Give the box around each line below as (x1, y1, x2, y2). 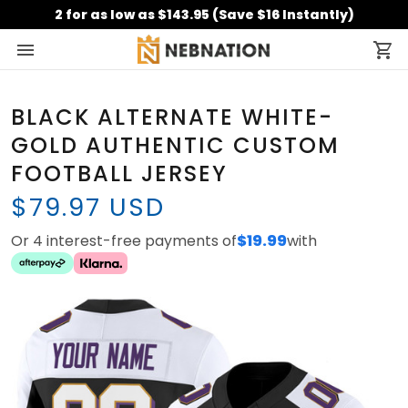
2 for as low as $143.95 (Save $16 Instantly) (54, 5, 354, 24)
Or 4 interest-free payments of (11, 230, 237, 252)
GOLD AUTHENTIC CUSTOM (11, 130, 340, 161)
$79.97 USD (11, 189, 165, 226)
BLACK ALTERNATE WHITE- (11, 102, 333, 133)
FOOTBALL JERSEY (11, 158, 228, 189)
